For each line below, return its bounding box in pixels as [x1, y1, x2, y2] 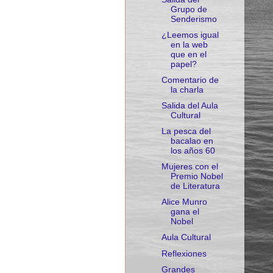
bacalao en [170, 136, 213, 146]
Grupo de [170, 4, 207, 14]
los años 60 [170, 146, 215, 155]
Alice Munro [161, 197, 207, 207]
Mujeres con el [161, 162, 218, 172]
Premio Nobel [170, 172, 223, 182]
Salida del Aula [161, 101, 218, 110]
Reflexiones [161, 249, 207, 258]
